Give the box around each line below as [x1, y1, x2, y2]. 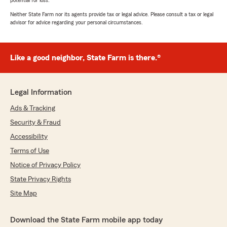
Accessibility [10, 133, 48, 141]
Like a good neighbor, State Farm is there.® [10, 54, 161, 62]
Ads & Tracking [10, 105, 55, 112]
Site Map [10, 190, 37, 198]
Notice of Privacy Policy [10, 162, 81, 169]
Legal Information [10, 88, 72, 97]
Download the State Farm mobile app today [10, 216, 163, 224]
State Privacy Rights [10, 176, 71, 183]
